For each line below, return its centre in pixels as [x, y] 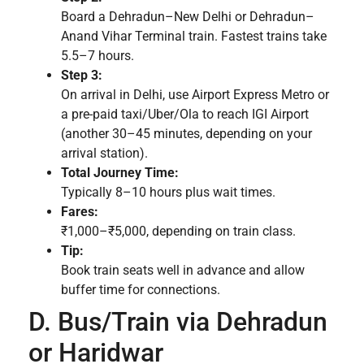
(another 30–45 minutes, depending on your [186, 133]
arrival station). [104, 153]
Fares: [80, 211]
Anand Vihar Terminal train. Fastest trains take [194, 36]
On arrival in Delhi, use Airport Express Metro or [195, 94]
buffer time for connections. [141, 289]
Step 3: [82, 75]
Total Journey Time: [120, 172]
